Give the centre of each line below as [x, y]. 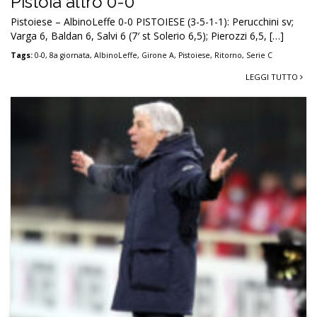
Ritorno [228, 56]
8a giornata [70, 56]
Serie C [259, 56]
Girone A [158, 56]
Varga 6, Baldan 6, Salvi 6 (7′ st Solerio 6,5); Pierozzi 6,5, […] [147, 36]
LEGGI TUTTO [273, 77]
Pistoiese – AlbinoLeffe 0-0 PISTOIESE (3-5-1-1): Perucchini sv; [152, 22]
